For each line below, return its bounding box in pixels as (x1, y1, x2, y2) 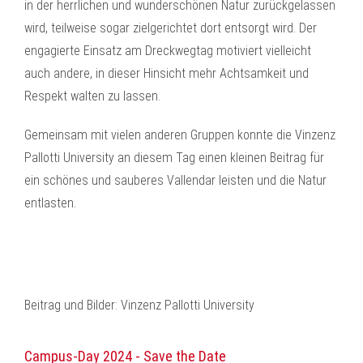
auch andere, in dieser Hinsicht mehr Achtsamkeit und (24, 66, 309, 81)
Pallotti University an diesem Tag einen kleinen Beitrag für (24, 150, 324, 165)
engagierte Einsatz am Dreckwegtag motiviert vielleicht (24, 43, 311, 58)
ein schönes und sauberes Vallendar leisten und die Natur (24, 173, 327, 188)
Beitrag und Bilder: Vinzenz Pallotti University (24, 297, 254, 313)
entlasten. (24, 195, 76, 211)
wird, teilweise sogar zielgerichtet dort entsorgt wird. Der (24, 20, 317, 36)
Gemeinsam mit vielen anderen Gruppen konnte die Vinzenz (24, 127, 335, 143)
